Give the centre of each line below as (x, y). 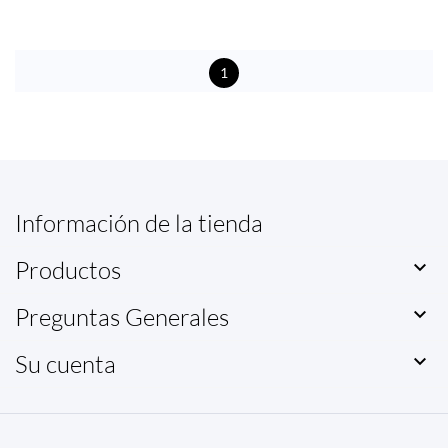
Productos (68, 270)
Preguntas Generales (122, 317)
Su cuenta (65, 364)
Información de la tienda (139, 223)
